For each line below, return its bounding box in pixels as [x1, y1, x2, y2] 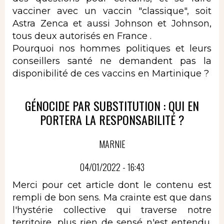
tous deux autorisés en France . [12, 30, 151, 41]
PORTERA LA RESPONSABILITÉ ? [39, 110, 184, 129]
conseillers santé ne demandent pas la [12, 55, 211, 66]
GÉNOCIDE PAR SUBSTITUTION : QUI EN [25, 96, 199, 115]
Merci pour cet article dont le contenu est [12, 179, 211, 190]
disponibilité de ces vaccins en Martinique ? [12, 67, 209, 79]
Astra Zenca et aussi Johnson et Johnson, [12, 17, 211, 29]
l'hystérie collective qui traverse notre [12, 204, 211, 215]
